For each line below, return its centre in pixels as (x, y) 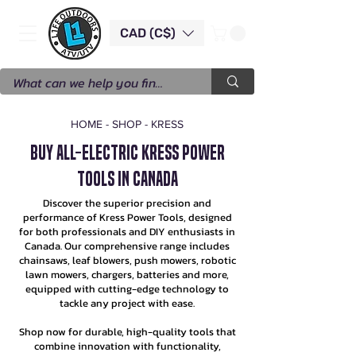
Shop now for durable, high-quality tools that (127, 331)
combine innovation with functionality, (127, 346)
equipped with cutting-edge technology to (127, 288)
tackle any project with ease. (127, 303)
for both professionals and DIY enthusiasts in (127, 231)
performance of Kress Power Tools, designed (127, 217)
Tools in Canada (127, 179)
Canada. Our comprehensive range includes (127, 246)
